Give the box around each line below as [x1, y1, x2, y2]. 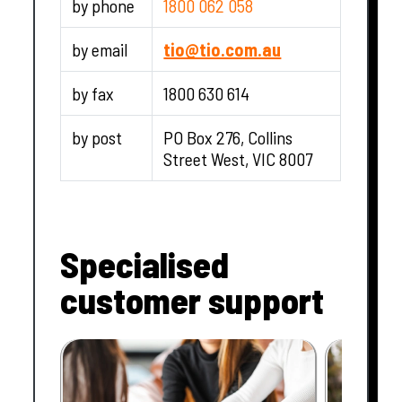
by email [72, 38, 128, 60]
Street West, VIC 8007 [163, 147, 313, 170]
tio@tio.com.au [163, 38, 282, 60]
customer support [60, 277, 325, 321]
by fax [72, 82, 115, 104]
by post [72, 126, 123, 148]
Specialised [60, 241, 230, 285]
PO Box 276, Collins [163, 126, 293, 148]
